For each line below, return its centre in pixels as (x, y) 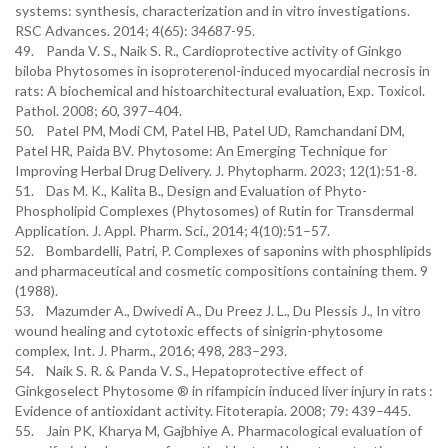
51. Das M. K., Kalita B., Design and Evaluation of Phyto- (191, 190)
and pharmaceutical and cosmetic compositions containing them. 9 (221, 270)
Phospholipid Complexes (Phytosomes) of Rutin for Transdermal (214, 210)
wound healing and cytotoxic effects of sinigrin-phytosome (199, 330)
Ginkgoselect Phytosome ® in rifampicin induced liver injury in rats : (224, 390)
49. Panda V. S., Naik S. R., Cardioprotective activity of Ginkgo (208, 50)
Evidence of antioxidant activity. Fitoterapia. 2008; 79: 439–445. (213, 410)
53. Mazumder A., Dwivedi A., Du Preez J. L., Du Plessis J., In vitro (218, 310)
